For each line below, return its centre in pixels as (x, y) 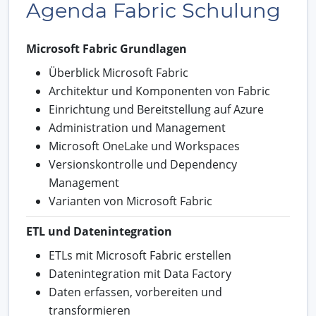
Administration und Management (137, 127)
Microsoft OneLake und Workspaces (144, 146)
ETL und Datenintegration (99, 231)
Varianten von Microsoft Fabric (130, 201)
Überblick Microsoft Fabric (119, 72)
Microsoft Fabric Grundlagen (107, 48)
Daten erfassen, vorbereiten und (135, 292)
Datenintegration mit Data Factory (140, 273)
